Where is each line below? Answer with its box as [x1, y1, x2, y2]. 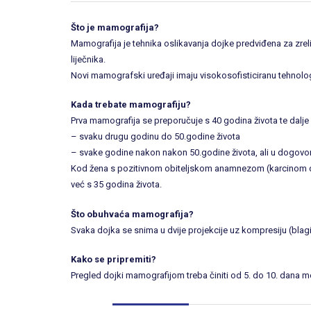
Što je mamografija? [71, 22, 159, 33]
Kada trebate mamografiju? [71, 99, 191, 110]
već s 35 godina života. [71, 179, 162, 190]
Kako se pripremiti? [71, 254, 156, 265]
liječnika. [71, 53, 106, 65]
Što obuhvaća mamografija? [71, 208, 194, 219]
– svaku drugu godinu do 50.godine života [71, 131, 240, 142]
